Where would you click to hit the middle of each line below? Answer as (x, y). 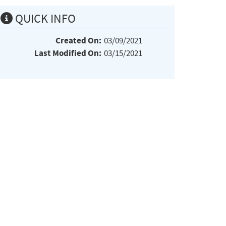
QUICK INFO (44, 18)
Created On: (78, 40)
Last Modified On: (68, 53)
